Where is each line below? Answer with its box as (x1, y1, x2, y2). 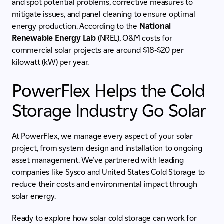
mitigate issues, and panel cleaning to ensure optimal (12, 9, 195, 19)
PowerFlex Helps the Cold (12, 79, 205, 102)
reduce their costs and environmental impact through (12, 179, 197, 189)
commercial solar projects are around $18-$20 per (12, 45, 184, 55)
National (139, 21, 171, 31)
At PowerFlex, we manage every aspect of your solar (12, 131, 193, 141)
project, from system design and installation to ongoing (12, 143, 202, 153)
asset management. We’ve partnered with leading (12, 155, 184, 165)
